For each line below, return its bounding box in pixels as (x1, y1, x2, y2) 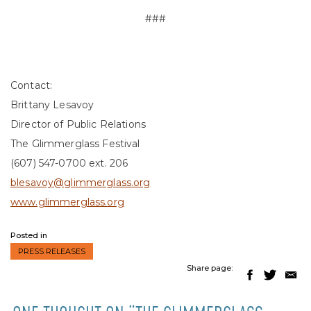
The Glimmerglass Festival (10, 137, 140, 151)
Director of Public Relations (10, 118, 146, 131)
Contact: (10, 79, 53, 92)
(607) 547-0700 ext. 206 (10, 157, 128, 170)
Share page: (186, 263, 233, 274)
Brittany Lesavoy (10, 99, 94, 112)
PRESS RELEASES (18, 246, 85, 257)
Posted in (10, 230, 47, 241)
